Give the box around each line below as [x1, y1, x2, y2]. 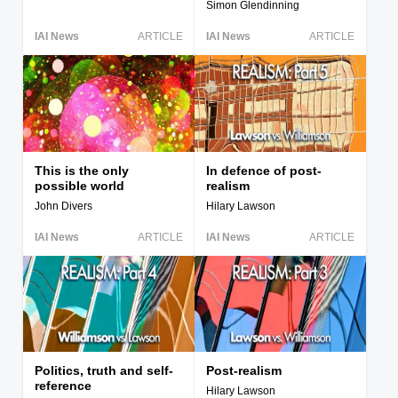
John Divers [35, 199, 92, 212]
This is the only [35, 163, 129, 178]
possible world [35, 179, 124, 193]
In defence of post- [206, 163, 322, 178]
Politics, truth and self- [35, 364, 173, 378]
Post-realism [206, 364, 282, 378]
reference [35, 379, 92, 394]
